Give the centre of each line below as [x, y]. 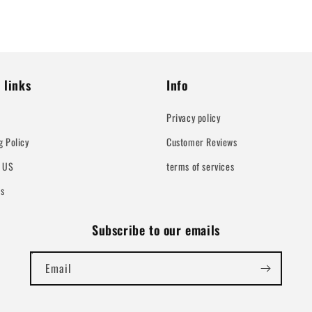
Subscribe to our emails [156, 230]
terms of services [201, 166]
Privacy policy [194, 117]
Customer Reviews [202, 142]
